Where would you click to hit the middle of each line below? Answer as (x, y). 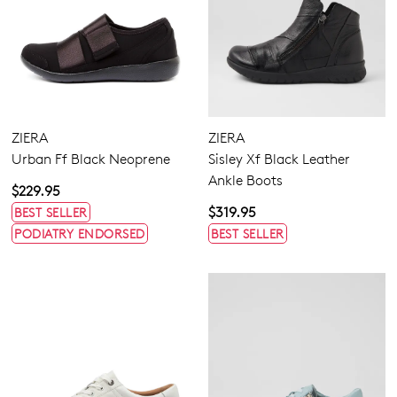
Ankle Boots (245, 180)
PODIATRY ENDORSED (80, 233)
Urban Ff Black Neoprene (91, 159)
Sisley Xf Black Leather (279, 159)
